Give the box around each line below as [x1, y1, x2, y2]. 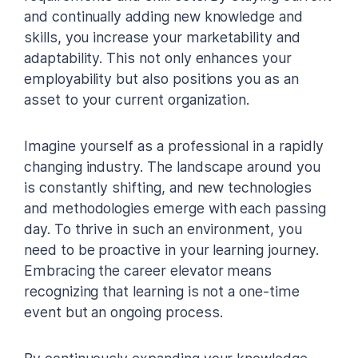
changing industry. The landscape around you [24, 157, 320, 175]
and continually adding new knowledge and [24, 7, 303, 25]
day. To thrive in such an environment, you [24, 220, 302, 237]
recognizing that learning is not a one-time [24, 282, 300, 300]
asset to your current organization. [24, 90, 250, 108]
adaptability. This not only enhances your [24, 49, 292, 66]
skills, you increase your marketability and [24, 28, 300, 46]
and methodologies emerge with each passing [24, 199, 326, 217]
